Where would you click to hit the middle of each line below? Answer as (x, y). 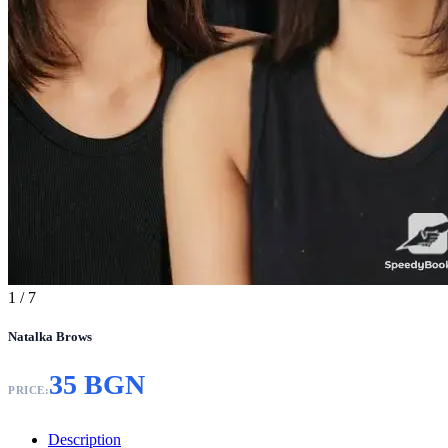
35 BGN (97, 385)
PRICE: (28, 390)
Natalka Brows (50, 337)
